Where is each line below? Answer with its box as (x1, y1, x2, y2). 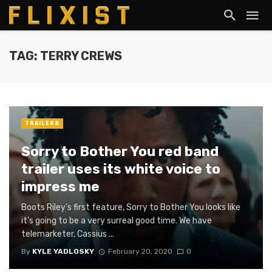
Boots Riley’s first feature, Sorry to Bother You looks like (21, 202, 240, 212)
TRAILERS (25, 120, 59, 126)
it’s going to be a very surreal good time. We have (21, 215, 212, 226)
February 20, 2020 (107, 247, 172, 256)
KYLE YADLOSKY (32, 247, 94, 256)
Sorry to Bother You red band (21, 143, 219, 160)
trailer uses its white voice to (21, 161, 220, 177)
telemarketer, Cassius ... (21, 228, 114, 239)
